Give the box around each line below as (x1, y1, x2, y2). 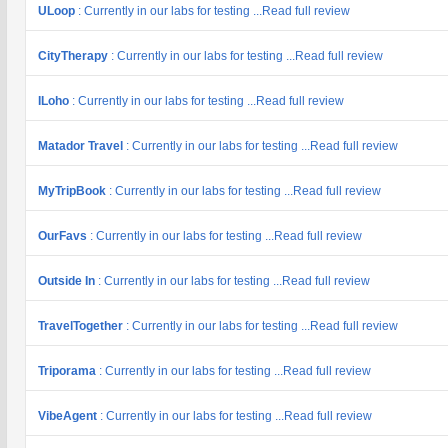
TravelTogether (38, 319, 126, 333)
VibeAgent (38, 409, 100, 423)
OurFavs (38, 229, 90, 243)
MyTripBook (38, 184, 109, 198)
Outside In (38, 274, 98, 288)
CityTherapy (38, 49, 111, 63)
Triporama (38, 364, 99, 378)
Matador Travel (38, 139, 126, 153)
